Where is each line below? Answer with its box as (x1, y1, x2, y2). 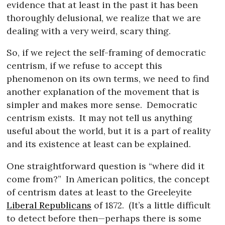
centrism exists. (7, 112, 75, 124)
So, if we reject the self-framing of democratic (7, 47, 206, 59)
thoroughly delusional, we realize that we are (7, 12, 201, 24)
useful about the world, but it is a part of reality (7, 125, 211, 137)
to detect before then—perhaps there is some (7, 212, 202, 224)
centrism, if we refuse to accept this (7, 60, 163, 72)
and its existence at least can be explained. (7, 138, 191, 150)
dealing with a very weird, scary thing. (7, 25, 171, 37)
